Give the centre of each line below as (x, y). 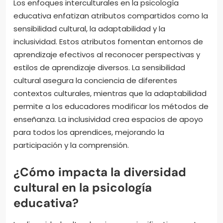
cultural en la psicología (83, 187)
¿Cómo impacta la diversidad (100, 172)
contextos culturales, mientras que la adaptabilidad (110, 93)
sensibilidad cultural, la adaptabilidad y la (89, 28)
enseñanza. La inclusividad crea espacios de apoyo (108, 119)
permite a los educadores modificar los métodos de (111, 106)
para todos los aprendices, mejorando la (89, 132)
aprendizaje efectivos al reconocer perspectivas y (107, 54)
